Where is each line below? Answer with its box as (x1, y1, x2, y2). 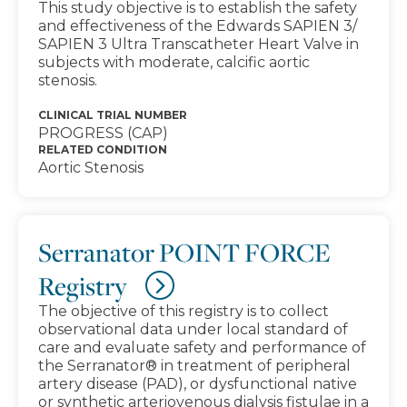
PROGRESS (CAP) (38, 124, 168, 142)
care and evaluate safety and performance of (38, 339, 366, 356)
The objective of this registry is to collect (38, 303, 329, 320)
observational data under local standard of (38, 321, 348, 338)
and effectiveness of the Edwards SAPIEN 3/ (38, 17, 357, 35)
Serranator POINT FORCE (38, 235, 331, 269)
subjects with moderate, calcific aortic (38, 54, 310, 71)
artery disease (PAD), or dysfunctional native (38, 375, 357, 392)
